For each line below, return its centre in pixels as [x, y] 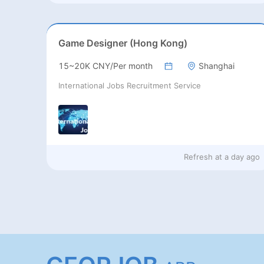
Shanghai [216, 66]
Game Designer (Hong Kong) [123, 43]
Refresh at [203, 156]
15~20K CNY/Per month [105, 66]
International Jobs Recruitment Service [129, 86]
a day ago [242, 156]
